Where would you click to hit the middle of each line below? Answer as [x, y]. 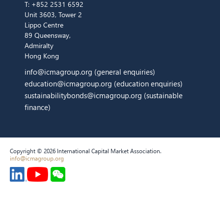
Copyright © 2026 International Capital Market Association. [86, 151]
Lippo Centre [44, 25]
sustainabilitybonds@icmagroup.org [84, 95]
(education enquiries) [148, 83]
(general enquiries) [124, 71]
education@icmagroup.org [69, 83]
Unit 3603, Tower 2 [53, 14]
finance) [38, 107]
